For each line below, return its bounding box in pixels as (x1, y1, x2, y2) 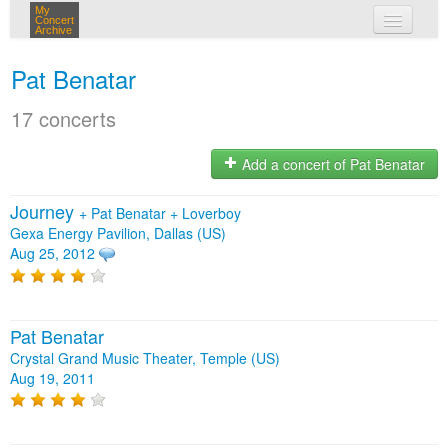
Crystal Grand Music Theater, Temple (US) (10, 347, 280, 368)
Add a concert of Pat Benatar (238, 154, 425, 175)
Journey (10, 198, 79, 224)
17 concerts (11, 104, 116, 133)
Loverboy (182, 203, 241, 223)
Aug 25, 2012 (10, 243, 95, 263)
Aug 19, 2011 (10, 367, 95, 388)
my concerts (209, 48, 297, 68)
